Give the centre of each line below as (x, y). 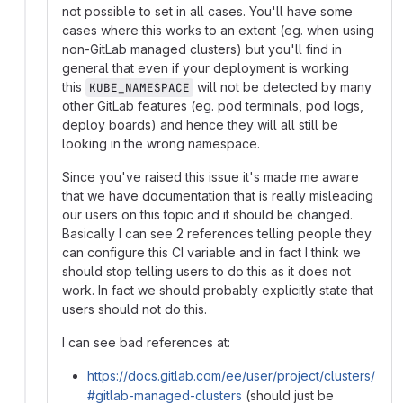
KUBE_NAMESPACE (139, 88)
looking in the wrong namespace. (161, 144)
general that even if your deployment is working (206, 68)
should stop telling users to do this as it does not (206, 272)
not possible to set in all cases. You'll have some (207, 12)
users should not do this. (134, 309)
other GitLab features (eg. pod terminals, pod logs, (213, 106)
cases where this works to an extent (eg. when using (218, 31)
